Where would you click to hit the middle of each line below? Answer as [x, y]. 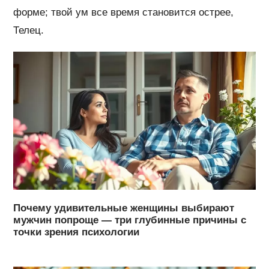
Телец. [29, 30]
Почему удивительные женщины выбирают [124, 208]
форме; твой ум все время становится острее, [124, 12]
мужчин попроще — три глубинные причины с [130, 220]
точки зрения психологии [77, 232]
